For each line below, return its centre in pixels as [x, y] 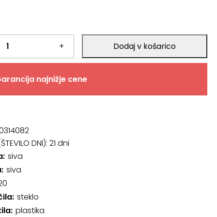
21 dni [59, 143]
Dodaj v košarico [144, 46]
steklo [28, 197]
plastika [30, 210]
